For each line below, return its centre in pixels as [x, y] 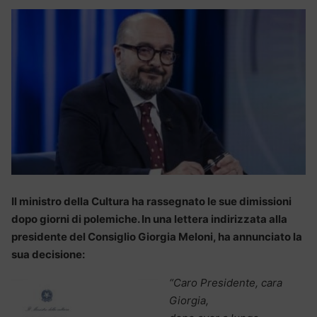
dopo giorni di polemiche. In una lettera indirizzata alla [149, 219]
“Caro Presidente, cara [226, 282]
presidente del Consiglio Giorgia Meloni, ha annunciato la [157, 236]
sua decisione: [48, 254]
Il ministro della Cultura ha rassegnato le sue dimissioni [151, 201]
